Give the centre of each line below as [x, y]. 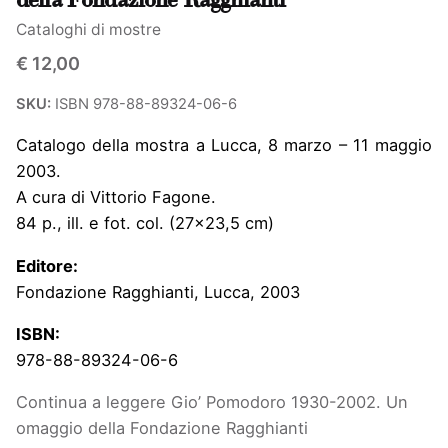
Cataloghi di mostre [88, 29]
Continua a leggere [91, 402]
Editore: [47, 265]
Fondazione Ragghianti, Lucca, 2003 [158, 291]
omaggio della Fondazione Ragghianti [162, 428]
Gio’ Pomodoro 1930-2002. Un [287, 402]
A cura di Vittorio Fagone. [116, 197]
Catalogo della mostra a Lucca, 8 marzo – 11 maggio [224, 145]
